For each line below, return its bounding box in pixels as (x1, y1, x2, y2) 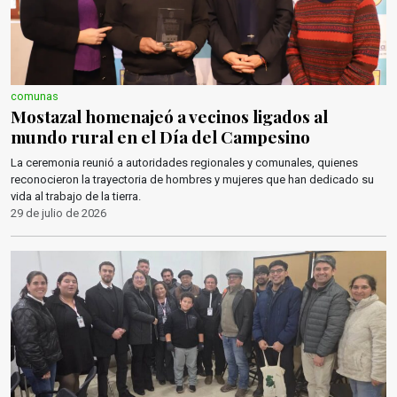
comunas (11, 90, 58, 103)
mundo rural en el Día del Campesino (11, 125, 310, 148)
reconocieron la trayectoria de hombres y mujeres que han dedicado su (11, 173, 374, 186)
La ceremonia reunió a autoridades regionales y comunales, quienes (11, 156, 358, 169)
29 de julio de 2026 (11, 206, 106, 220)
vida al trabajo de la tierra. (11, 190, 141, 203)
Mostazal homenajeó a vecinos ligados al (11, 105, 328, 128)
